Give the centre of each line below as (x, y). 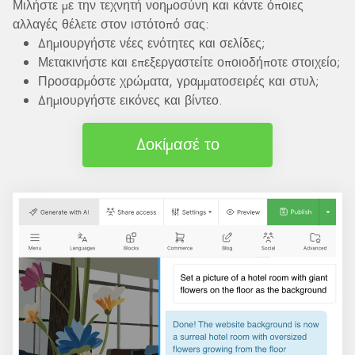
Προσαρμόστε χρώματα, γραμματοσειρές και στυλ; (179, 81)
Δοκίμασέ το (177, 144)
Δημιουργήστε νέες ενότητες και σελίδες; (152, 43)
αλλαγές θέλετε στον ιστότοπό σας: (111, 24)
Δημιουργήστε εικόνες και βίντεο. (130, 100)
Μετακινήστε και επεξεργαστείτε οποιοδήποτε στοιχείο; (189, 62)
